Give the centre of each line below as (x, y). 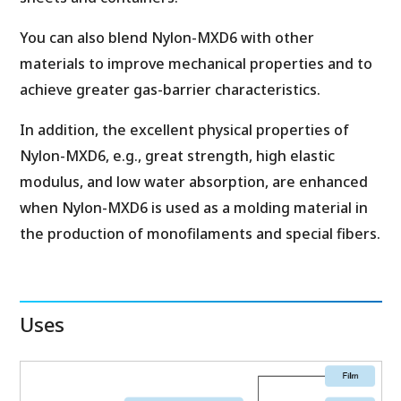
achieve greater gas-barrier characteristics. (170, 90)
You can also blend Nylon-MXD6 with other (166, 38)
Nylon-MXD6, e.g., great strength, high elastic (177, 156)
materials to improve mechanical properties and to (196, 64)
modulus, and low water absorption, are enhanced (193, 182)
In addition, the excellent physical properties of (184, 130)
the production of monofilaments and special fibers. (200, 234)
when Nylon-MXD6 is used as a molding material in (193, 208)
